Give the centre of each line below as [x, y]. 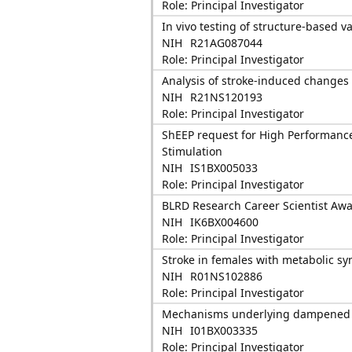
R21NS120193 [226, 97]
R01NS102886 [226, 276]
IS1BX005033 [224, 168]
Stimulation [192, 151]
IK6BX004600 [224, 222]
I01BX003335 [224, 330]
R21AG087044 [226, 43]
